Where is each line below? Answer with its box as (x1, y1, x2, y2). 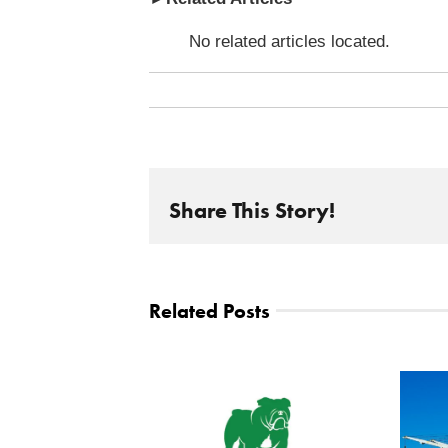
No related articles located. (188, 31, 390, 51)
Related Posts (148, 298, 270, 323)
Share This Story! (168, 197, 335, 225)
